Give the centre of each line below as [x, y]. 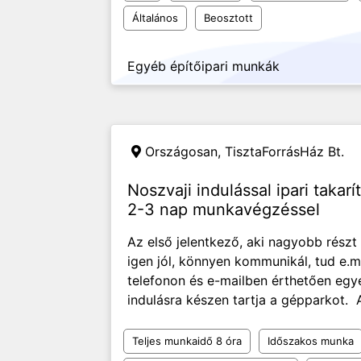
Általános [155, 18]
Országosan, [185, 151]
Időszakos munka [311, 341]
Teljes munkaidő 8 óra [187, 341]
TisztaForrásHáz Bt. [284, 151]
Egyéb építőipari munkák [203, 66]
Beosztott [228, 18]
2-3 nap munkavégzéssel [224, 210]
